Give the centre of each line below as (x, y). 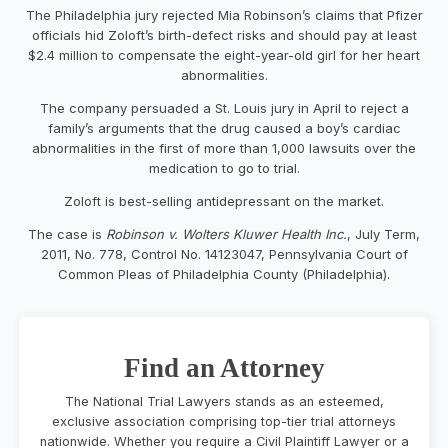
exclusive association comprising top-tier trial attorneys (224, 421)
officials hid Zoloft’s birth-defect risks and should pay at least (224, 34)
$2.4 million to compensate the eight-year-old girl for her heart (224, 54)
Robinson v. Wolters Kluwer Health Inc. (226, 233)
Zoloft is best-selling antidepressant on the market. (224, 200)
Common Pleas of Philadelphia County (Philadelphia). (224, 273)
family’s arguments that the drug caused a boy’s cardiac (224, 127)
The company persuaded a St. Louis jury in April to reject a (224, 107)
